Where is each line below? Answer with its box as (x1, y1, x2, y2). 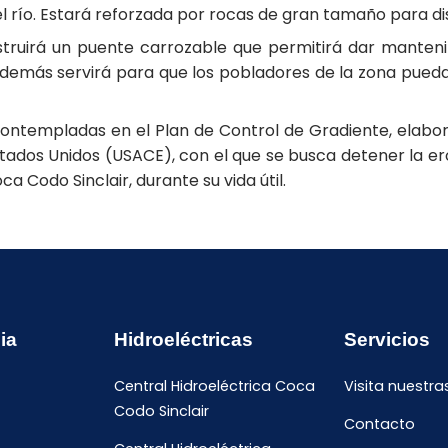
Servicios (343, 329, 430, 351)
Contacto (343, 414, 415, 435)
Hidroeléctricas (114, 329, 254, 351)
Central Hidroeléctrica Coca (114, 376, 316, 397)
